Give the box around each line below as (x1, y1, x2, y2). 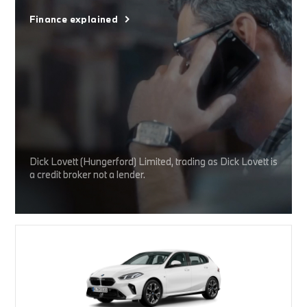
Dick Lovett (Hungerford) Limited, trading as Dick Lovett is (29, 155, 278, 169)
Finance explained (29, 13, 119, 26)
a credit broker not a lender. (29, 168, 145, 182)
